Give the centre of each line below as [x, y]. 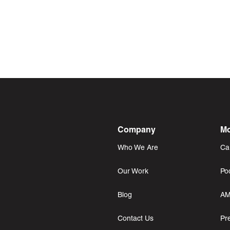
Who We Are [138, 148]
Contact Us [135, 219]
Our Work [133, 172]
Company [136, 130]
